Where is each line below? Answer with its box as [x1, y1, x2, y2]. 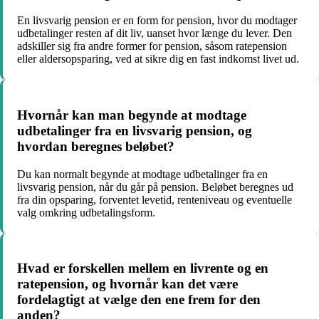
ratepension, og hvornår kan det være [17, 276, 238, 292]
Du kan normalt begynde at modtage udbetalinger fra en [17, 167, 268, 180]
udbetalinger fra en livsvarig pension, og [17, 122, 252, 138]
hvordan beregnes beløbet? [17, 138, 174, 154]
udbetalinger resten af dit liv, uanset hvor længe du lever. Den [17, 27, 292, 40]
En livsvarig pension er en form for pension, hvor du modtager [17, 14, 297, 27]
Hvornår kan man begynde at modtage [17, 107, 246, 122]
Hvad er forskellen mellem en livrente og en [17, 261, 268, 276]
